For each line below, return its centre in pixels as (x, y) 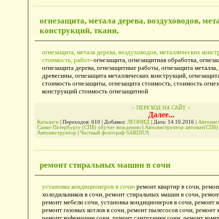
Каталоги (48, 122)
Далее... (161, 114)
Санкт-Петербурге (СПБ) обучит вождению (89, 127)
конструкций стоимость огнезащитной (95, 91)
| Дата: (158, 122)
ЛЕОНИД (138, 122)
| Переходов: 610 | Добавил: (93, 122)
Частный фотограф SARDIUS (114, 132)
